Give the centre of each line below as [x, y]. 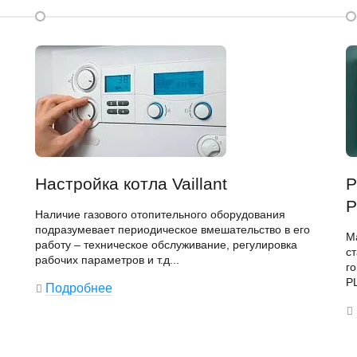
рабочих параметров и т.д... [107, 260]
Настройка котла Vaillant [131, 184]
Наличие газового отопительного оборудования [160, 214]
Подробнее [79, 288]
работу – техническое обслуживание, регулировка [166, 245]
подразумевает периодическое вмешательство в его [173, 229]
